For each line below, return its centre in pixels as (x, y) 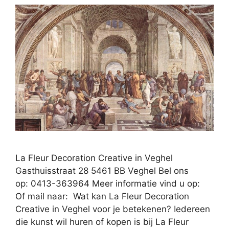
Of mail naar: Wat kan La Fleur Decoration (102, 196)
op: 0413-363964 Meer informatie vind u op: (109, 183)
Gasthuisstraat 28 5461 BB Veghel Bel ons (102, 170)
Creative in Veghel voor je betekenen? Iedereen (113, 209)
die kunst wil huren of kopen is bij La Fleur (102, 222)
